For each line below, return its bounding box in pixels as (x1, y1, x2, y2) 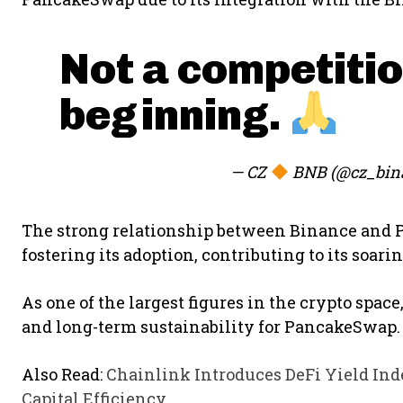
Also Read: (22, 363, 106, 385)
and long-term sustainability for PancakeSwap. (22, 315, 400, 337)
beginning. (59, 88, 290, 140)
